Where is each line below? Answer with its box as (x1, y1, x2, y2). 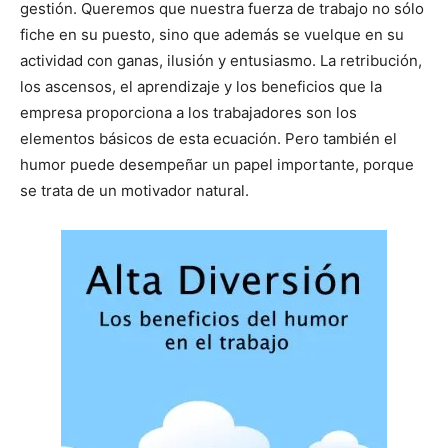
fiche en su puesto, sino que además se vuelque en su (20, 24, 404, 44)
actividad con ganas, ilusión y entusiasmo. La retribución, (20, 50, 422, 70)
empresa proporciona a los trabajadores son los (20, 102, 357, 122)
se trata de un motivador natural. (20, 180, 249, 200)
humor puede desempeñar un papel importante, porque (20, 154, 414, 174)
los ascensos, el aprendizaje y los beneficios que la (20, 76, 382, 96)
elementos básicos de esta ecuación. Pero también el (20, 128, 397, 148)
